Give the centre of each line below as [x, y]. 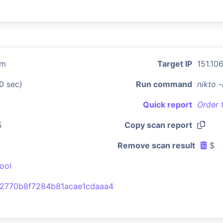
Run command [164, 84]
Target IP [175, 64]
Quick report [167, 105]
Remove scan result [156, 145]
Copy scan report [158, 125]
